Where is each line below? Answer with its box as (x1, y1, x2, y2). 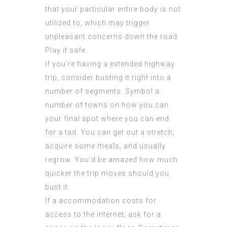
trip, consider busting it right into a (45, 73, 171, 82)
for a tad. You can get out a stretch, (45, 128, 175, 137)
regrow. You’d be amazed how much (45, 156, 178, 164)
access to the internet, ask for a (45, 210, 161, 219)
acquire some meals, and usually (45, 142, 166, 150)
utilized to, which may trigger (45, 19, 150, 27)
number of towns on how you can (45, 101, 169, 109)
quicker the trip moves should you (45, 169, 169, 178)
